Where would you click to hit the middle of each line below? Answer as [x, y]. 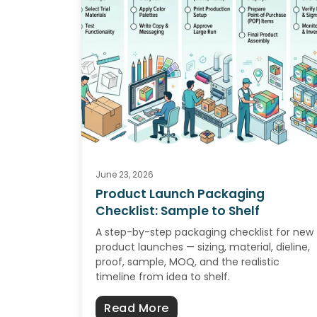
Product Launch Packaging [180, 194]
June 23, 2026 [125, 175]
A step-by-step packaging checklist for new [204, 232]
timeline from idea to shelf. [163, 277]
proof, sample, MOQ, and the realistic [188, 262]
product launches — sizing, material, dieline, [203, 247]
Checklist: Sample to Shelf [178, 211]
